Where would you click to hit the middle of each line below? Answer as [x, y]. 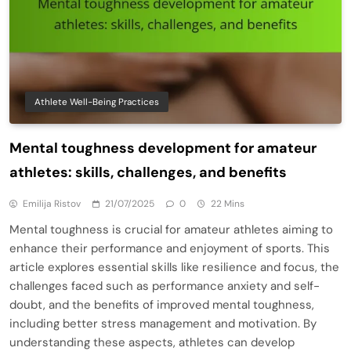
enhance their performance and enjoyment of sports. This [170, 249]
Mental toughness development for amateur [163, 148]
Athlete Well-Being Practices [97, 102]
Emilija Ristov [52, 204]
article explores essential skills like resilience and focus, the [174, 268]
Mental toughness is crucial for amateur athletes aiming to [171, 230]
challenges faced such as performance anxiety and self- [165, 286]
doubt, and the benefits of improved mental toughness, [162, 305]
